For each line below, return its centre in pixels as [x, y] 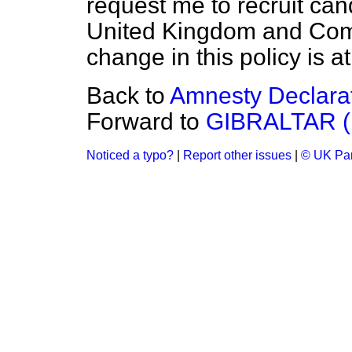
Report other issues [237, 155]
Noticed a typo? [130, 155]
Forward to [146, 121]
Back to [128, 95]
